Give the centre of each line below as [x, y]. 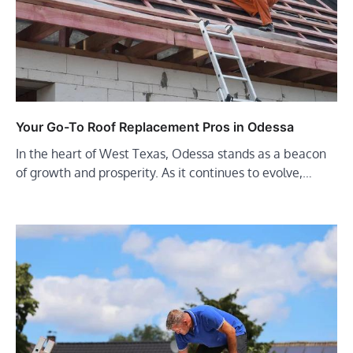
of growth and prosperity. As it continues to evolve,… [164, 172]
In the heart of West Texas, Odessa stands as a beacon [171, 153]
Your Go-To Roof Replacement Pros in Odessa [155, 126]
